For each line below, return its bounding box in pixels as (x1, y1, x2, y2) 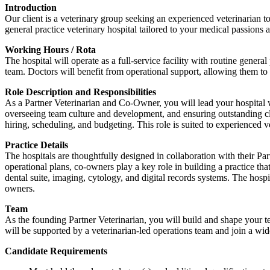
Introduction (5, 2, 57, 13)
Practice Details (5, 140, 68, 151)
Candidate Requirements (5, 246, 110, 257)
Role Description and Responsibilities (5, 87, 156, 98)
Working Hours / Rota (5, 45, 96, 55)
